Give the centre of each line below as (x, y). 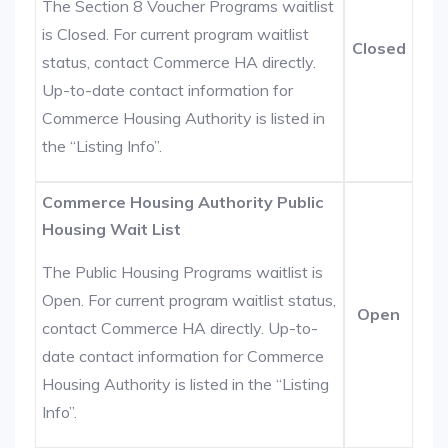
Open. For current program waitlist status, (189, 300)
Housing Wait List (112, 229)
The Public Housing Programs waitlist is (183, 272)
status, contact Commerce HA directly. (179, 62)
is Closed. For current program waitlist (176, 34)
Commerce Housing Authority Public (183, 202)
